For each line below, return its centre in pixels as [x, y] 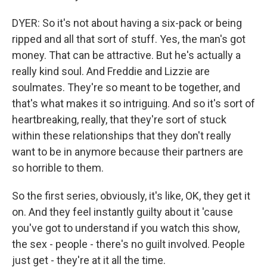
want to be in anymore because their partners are [128, 152]
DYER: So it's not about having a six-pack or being [127, 23]
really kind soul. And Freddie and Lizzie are [111, 71]
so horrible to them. [58, 168]
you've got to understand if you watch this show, [126, 228]
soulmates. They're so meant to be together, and [126, 87]
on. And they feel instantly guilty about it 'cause [122, 212]
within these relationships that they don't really [122, 136]
